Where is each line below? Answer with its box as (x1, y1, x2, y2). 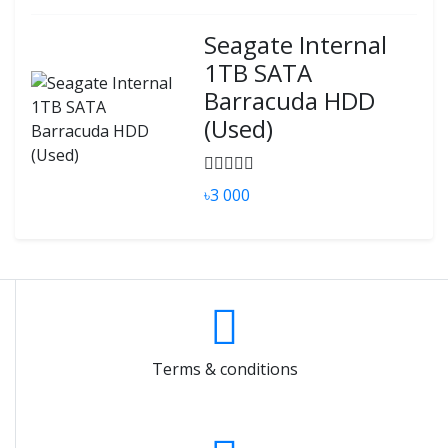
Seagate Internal (204, 28, 388, 61)
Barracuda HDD (204, 84, 376, 117)
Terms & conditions (151, 358, 298, 380)
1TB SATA (204, 56, 313, 89)
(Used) (204, 112, 274, 145)
